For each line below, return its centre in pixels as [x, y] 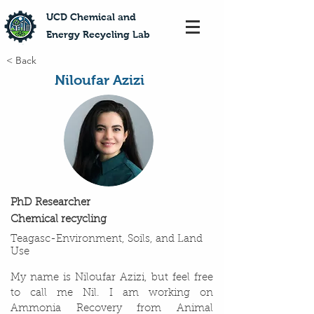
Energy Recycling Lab [98, 34]
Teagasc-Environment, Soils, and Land [107, 239]
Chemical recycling [59, 220]
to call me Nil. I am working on [112, 293]
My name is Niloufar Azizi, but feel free [112, 278]
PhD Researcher [50, 203]
